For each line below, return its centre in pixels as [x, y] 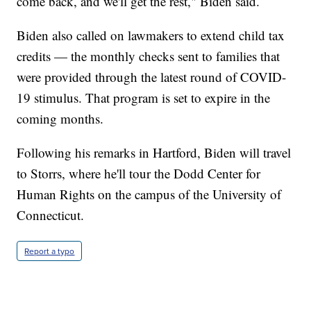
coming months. [60, 119]
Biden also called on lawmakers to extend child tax [151, 35]
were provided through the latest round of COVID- [152, 77]
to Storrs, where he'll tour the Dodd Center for [139, 174]
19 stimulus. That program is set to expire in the [144, 98]
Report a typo [50, 251]
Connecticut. [51, 215]
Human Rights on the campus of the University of [149, 194]
